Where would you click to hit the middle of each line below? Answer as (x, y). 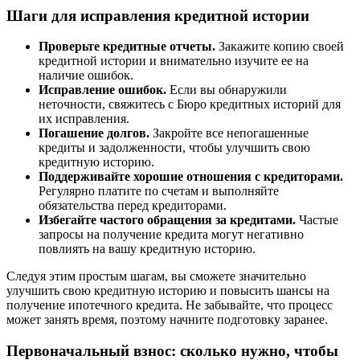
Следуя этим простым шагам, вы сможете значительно (156, 276)
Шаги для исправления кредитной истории (158, 15)
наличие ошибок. (86, 76)
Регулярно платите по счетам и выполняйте (159, 191)
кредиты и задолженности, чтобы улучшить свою (174, 148)
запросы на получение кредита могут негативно (171, 235)
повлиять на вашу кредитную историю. (147, 249)
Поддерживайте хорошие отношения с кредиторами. (191, 177)
